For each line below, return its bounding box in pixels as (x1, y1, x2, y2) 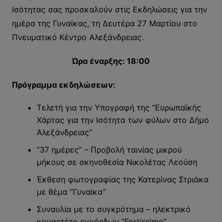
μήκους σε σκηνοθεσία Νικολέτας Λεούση (36, 157, 197, 167)
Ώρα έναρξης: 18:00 (72, 56, 150, 66)
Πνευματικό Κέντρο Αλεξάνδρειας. (11, 32, 144, 43)
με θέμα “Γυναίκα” (36, 187, 106, 197)
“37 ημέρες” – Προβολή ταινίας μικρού (36, 145, 182, 155)
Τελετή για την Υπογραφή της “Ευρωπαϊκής (36, 103, 201, 113)
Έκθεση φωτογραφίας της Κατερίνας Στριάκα (36, 174, 209, 185)
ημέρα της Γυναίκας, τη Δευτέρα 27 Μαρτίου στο (11, 18, 197, 29)
